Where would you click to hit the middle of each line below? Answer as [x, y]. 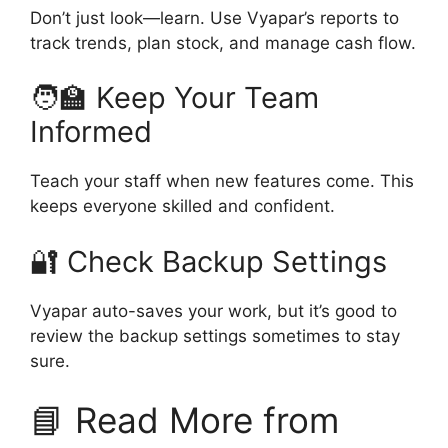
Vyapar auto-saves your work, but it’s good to [213, 310]
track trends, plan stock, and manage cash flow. [223, 42]
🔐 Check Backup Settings [208, 261]
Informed [91, 132]
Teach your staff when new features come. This [222, 181]
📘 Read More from [184, 420]
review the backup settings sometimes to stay [215, 335]
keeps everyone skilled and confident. [182, 206]
